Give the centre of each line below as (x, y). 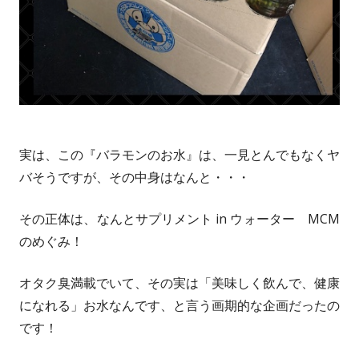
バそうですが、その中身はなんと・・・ (135, 177)
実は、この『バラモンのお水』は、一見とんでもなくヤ (179, 154)
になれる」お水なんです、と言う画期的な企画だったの (179, 305)
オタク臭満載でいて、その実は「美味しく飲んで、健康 (179, 282)
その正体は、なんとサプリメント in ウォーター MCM (179, 218)
